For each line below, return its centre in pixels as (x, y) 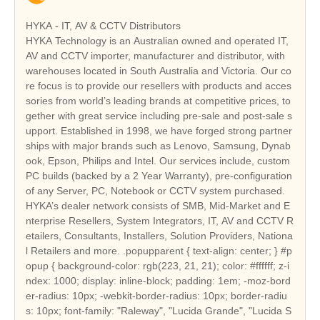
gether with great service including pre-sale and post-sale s (159, 115)
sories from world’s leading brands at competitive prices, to (158, 100)
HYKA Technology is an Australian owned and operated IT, (157, 40)
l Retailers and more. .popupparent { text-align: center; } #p (159, 250)
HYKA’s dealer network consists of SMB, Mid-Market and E (158, 205)
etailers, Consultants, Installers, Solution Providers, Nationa (159, 235)
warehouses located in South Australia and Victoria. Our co (159, 70)
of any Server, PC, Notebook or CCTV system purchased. (155, 190)
